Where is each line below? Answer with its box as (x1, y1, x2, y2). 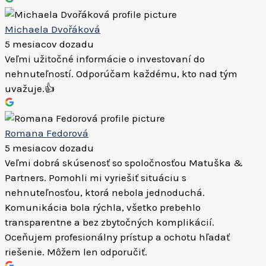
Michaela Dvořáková (5, 23, 100, 35)
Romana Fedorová (5, 127, 88, 139)
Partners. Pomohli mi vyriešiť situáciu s (5, 172, 186, 183)
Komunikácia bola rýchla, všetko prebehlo (5, 201, 201, 213)
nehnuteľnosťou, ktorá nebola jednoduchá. (5, 186, 205, 198)
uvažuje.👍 (5, 83, 55, 94)
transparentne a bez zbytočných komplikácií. (5, 216, 214, 228)
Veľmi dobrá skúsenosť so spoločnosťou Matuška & (5, 157, 243, 169)
